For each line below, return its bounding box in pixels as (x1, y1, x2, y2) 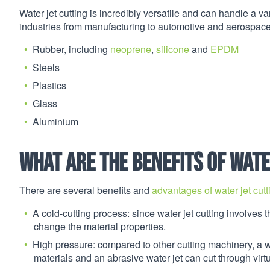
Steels (33, 60, 60, 75)
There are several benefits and (19, 183, 152, 197)
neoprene (110, 42, 151, 57)
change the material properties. (34, 219, 166, 233)
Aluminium (33, 115, 78, 129)
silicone (156, 42, 189, 57)
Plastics (33, 78, 66, 93)
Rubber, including (33, 42, 110, 57)
